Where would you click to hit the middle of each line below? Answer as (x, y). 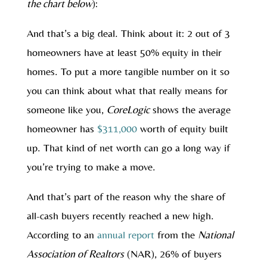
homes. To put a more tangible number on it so (128, 71)
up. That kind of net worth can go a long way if (128, 147)
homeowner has (62, 128)
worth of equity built (182, 128)
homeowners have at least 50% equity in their (124, 52)
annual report (125, 234)
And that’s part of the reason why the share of (126, 196)
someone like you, (66, 109)
